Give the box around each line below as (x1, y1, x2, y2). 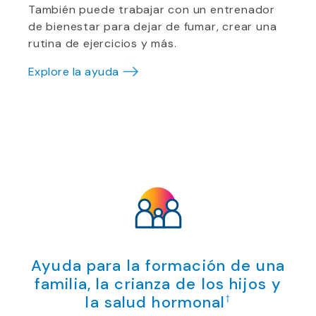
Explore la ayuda (28, 64, 119, 79)
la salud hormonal (85, 292, 226, 312)
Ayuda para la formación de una (31, 255, 285, 276)
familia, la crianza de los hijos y (34, 274, 282, 294)
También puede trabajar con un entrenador (28, 2, 275, 17)
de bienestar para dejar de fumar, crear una (28, 19, 277, 34)
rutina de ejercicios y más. (28, 36, 177, 51)
